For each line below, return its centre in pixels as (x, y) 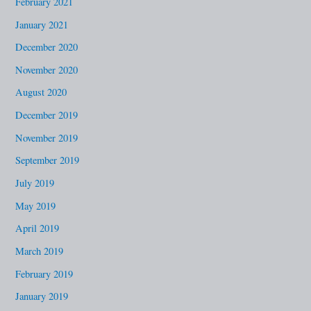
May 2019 (36, 205)
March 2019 (40, 251)
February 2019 (44, 274)
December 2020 (47, 47)
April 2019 (37, 228)
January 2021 (42, 24)
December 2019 (47, 115)
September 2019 (48, 160)
